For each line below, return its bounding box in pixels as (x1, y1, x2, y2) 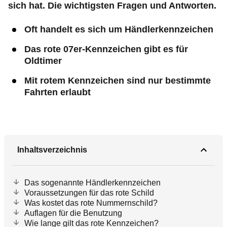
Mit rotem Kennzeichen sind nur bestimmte (24, 75, 211, 86)
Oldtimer (24, 56, 62, 66)
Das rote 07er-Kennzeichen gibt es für (24, 44, 188, 54)
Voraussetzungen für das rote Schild (24, 188, 154, 197)
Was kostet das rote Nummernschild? (24, 199, 158, 207)
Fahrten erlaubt (24, 87, 91, 97)
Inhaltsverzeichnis (17, 145, 87, 154)
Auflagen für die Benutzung (24, 209, 122, 217)
